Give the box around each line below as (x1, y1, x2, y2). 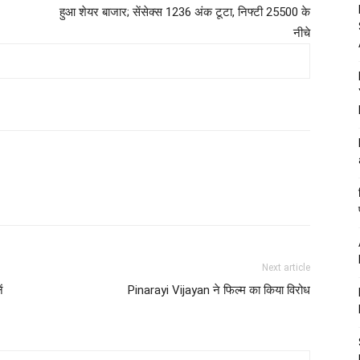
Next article (262, 261, 310, 273)
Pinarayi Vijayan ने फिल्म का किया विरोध (128, 282, 310, 297)
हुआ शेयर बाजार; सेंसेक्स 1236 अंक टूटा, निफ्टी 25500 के (59, 4, 310, 19)
